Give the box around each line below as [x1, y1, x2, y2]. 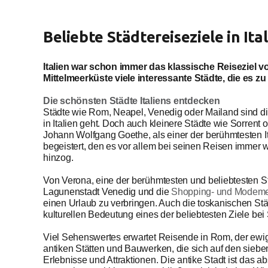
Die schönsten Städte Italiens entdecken [43, 96, 220, 106]
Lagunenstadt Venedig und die [43, 187, 172, 197]
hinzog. [43, 153, 74, 163]
